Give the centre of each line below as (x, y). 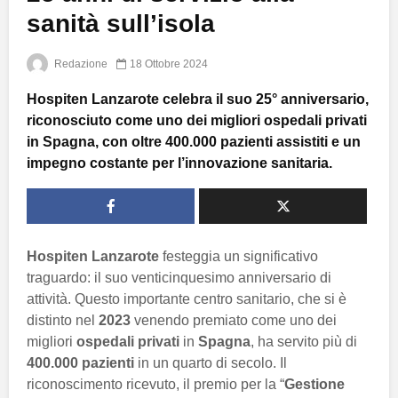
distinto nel (63, 320)
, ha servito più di (304, 341)
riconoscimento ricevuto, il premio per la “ (155, 384)
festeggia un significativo (239, 256)
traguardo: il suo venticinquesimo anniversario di (179, 277)
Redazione (80, 64)
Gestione (314, 384)
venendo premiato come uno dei (234, 320)
